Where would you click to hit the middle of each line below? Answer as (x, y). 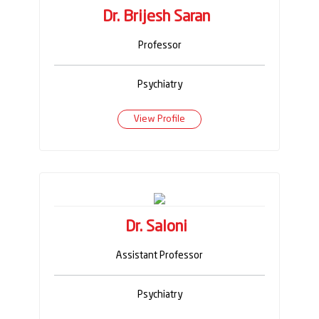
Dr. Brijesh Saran (156, 17)
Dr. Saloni (156, 228)
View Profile (159, 120)
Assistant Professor (159, 256)
